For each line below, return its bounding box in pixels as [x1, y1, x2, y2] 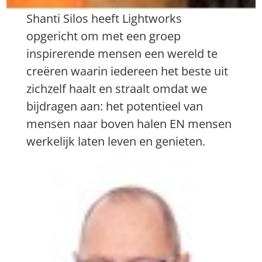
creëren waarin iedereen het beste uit [26, 63, 229, 79]
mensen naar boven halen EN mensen [26, 115, 232, 132]
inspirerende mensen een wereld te [26, 45, 218, 61]
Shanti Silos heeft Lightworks [26, 10, 182, 26]
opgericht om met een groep [26, 27, 181, 44]
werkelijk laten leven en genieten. [26, 133, 206, 149]
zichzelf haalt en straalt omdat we [26, 80, 208, 96]
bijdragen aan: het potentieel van [26, 98, 204, 114]
